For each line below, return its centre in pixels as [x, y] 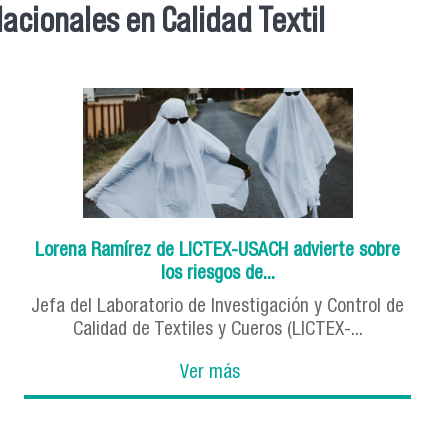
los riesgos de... [217, 274]
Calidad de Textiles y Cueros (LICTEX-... [217, 330]
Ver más [209, 373]
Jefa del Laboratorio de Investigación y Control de [218, 307]
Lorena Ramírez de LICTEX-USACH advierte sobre [218, 251]
